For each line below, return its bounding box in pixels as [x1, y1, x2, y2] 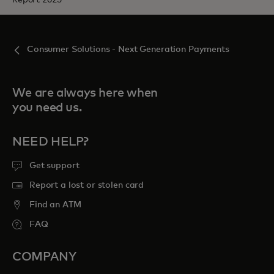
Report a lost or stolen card [29, 180, 144, 190]
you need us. [12, 101, 82, 114]
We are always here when [12, 86, 158, 99]
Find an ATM [29, 200, 81, 209]
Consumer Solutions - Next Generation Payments [27, 45, 229, 54]
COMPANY [12, 250, 76, 263]
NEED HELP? [12, 135, 89, 148]
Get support [29, 161, 80, 170]
